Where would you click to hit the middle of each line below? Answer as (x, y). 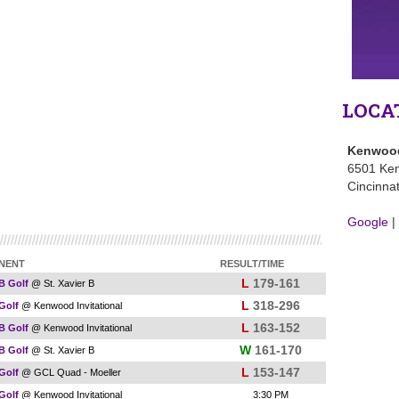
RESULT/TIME (252, 264)
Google (368, 222)
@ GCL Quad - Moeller (70, 372)
